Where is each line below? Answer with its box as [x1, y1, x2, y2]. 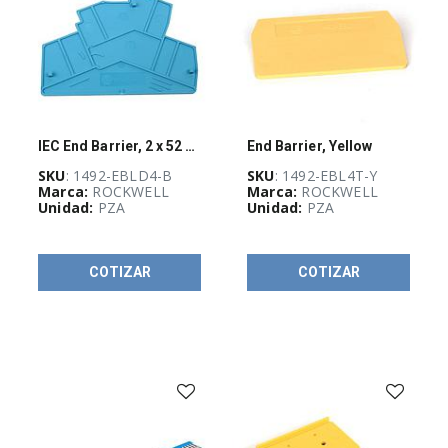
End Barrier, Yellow [247, 137, 372, 154]
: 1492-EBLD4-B [65, 165, 173, 185]
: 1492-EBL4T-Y [274, 165, 378, 185]
